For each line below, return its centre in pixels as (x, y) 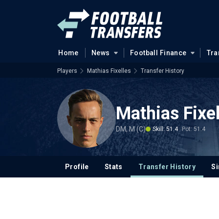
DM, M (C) (131, 129)
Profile (77, 167)
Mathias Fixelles (109, 71)
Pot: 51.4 (194, 129)
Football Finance (158, 53)
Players (67, 71)
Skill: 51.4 (165, 129)
